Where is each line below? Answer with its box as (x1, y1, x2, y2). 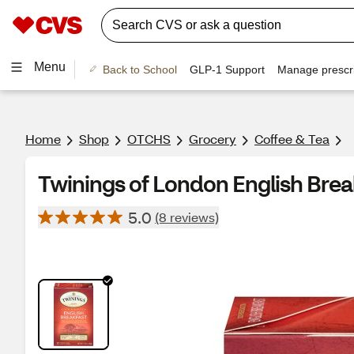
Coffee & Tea (254, 130, 330, 147)
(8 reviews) (155, 209, 219, 225)
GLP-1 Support (189, 62, 265, 76)
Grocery (189, 130, 236, 147)
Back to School (102, 62, 177, 76)
